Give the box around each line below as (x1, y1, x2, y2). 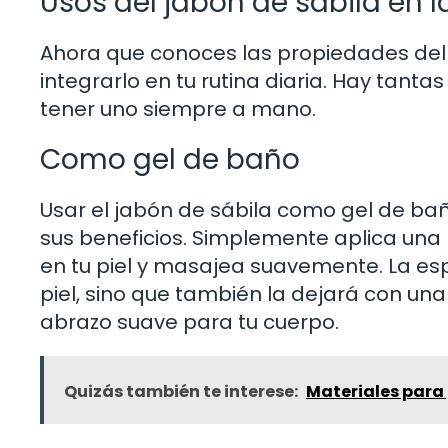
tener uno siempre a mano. (40, 94, 316, 123)
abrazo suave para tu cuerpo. (40, 307, 339, 336)
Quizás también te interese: (64, 379, 298, 403)
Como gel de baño (40, 139, 300, 179)
